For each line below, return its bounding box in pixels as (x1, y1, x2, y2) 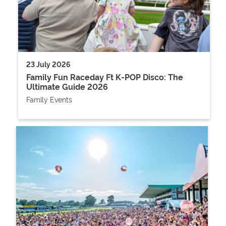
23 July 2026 (26, 60, 71, 69)
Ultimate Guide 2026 (26, 81, 108, 92)
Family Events (26, 94, 72, 104)
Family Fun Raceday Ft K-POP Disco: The (26, 71, 183, 83)
